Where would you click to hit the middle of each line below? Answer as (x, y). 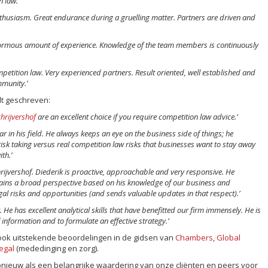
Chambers (194, 237)
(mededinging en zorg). (57, 248)
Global (229, 237)
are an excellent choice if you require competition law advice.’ (137, 116)
